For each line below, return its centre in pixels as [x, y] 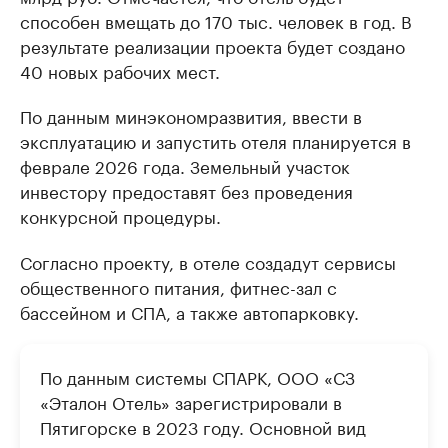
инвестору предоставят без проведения [186, 190]
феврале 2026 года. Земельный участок [185, 165]
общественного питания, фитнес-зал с [178, 286]
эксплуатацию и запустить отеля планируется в [215, 140]
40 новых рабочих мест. [120, 70]
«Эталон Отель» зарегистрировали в [191, 401]
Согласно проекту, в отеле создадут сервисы [208, 261]
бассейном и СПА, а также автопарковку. [189, 311]
